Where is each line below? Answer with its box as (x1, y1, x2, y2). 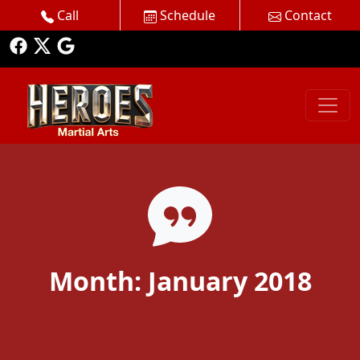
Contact (280, 6, 332, 24)
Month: (48, 263, 148, 298)
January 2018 (147, 263, 312, 298)
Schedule (157, 6, 216, 24)
